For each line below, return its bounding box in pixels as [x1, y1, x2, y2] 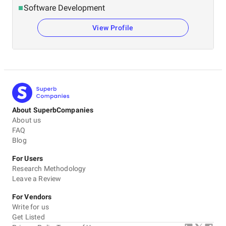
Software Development [24, 3, 105, 13]
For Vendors [12, 193, 52, 201]
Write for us [12, 203, 49, 211]
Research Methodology [12, 164, 86, 173]
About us [12, 116, 41, 124]
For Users [12, 154, 43, 162]
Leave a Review [12, 175, 62, 183]
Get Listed [12, 213, 45, 221]
